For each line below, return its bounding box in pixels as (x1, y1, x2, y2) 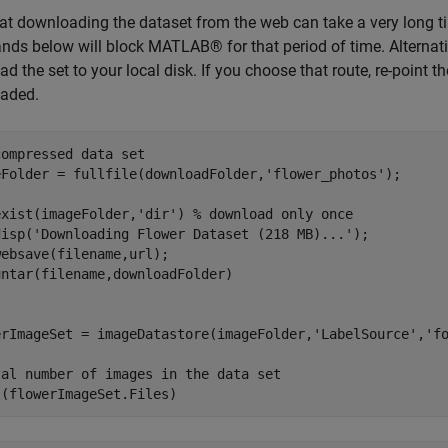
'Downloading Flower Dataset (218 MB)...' (33, 226, 353, 242)
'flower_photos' (265, 166, 385, 182)
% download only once (193, 206, 353, 222)
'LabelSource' (313, 326, 417, 342)
